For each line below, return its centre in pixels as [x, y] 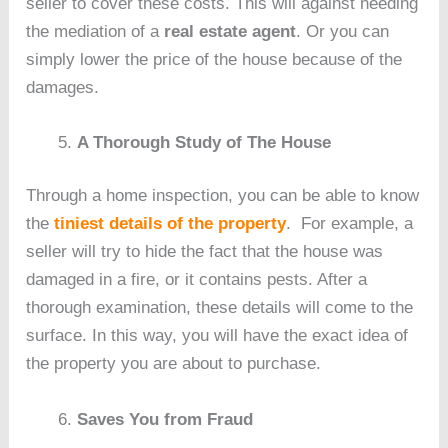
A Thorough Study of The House [204, 142]
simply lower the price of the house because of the [214, 59]
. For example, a [350, 224]
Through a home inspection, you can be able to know [223, 196]
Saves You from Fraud [165, 419]
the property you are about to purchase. [174, 364]
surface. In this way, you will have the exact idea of [217, 336]
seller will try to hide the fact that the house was [205, 252]
